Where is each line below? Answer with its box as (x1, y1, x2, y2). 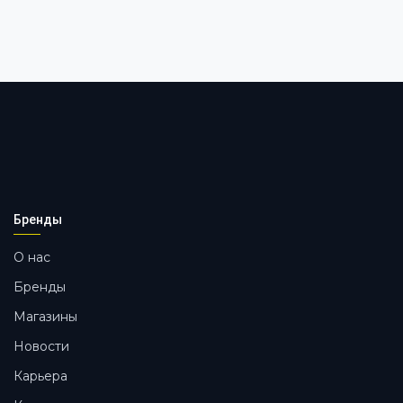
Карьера (13, 368, 67, 384)
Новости (13, 338, 69, 354)
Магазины (13, 309, 77, 325)
